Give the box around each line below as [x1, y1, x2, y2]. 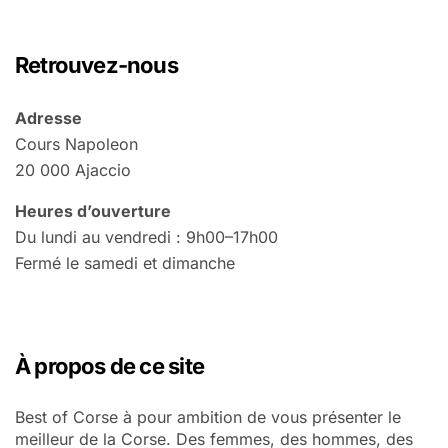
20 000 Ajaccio [15, 159, 131, 180]
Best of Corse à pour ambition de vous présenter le [15, 406, 401, 427]
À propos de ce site [15, 352, 204, 379]
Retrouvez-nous [15, 51, 178, 78]
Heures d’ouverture [15, 200, 171, 221]
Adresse [15, 107, 82, 128]
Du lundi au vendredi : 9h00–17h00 [15, 226, 278, 247]
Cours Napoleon [15, 133, 138, 154]
